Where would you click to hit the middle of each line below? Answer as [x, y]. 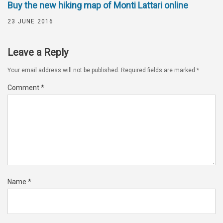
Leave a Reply [38, 52]
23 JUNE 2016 [31, 21]
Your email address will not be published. [63, 70]
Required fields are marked [159, 70]
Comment [24, 87]
